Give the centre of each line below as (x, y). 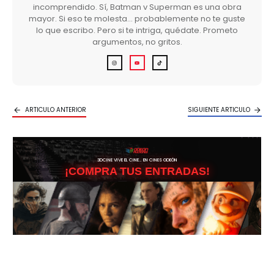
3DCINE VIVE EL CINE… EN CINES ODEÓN (137, 160)
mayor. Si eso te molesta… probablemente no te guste (137, 19)
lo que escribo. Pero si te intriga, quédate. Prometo (137, 31)
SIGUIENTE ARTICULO (219, 110)
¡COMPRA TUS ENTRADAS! (137, 172)
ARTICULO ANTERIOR (56, 110)
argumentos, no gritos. (137, 42)
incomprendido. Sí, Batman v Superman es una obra (137, 7)
